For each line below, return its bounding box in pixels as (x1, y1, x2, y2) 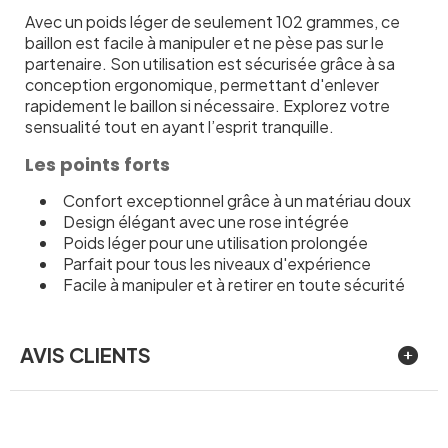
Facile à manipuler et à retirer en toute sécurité (63, 273, 405, 295)
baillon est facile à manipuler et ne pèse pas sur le (25, 31, 384, 53)
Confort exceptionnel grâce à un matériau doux (63, 189, 411, 211)
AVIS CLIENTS (20, 341, 151, 367)
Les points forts (25, 151, 170, 177)
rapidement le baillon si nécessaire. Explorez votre (25, 94, 390, 116)
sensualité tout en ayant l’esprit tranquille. (25, 115, 334, 137)
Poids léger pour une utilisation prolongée (63, 231, 368, 253)
